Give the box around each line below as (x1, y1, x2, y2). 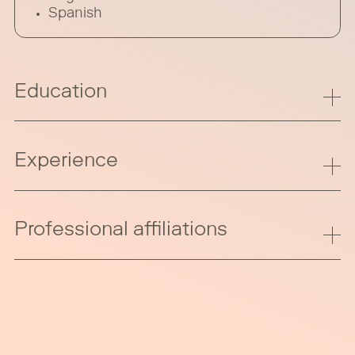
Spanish (48, 6, 102, 21)
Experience (14, 152, 119, 173)
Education (14, 82, 108, 103)
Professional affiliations (14, 221, 228, 242)
